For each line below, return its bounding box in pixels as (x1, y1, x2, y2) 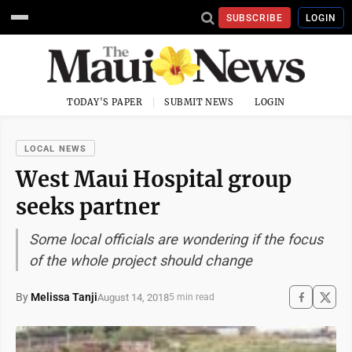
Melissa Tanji (31, 291, 97, 303)
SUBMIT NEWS (164, 97, 234, 108)
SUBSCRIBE (225, 12, 284, 24)
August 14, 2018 (97, 291, 169, 303)
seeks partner (16, 193, 160, 220)
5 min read (169, 291, 214, 302)
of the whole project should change (29, 252, 252, 269)
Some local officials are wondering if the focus (29, 231, 323, 247)
